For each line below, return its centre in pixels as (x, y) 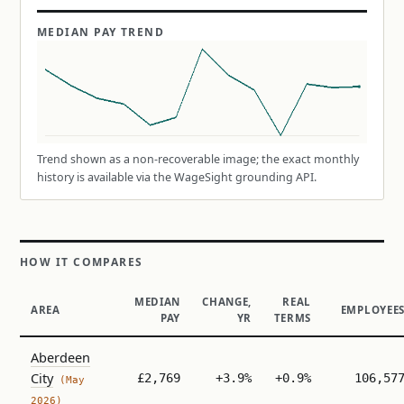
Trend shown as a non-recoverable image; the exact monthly (198, 160)
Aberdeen (60, 358)
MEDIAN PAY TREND (101, 32)
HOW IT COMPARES (82, 262)
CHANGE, (227, 302)
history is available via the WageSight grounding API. (177, 178)
